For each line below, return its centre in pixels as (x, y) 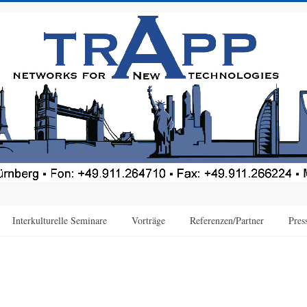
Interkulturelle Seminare (60, 220)
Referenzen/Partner (227, 220)
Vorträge (148, 220)
